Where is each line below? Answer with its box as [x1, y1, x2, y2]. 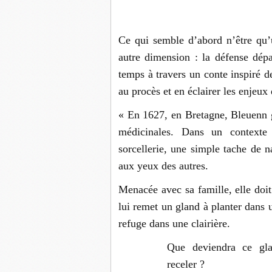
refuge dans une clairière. [118, 217, 230, 229]
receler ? [167, 258, 205, 270]
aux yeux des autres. [118, 160, 208, 172]
